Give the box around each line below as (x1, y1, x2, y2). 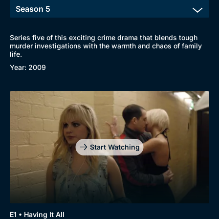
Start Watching (89, 142, 140, 151)
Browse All (72, 200, 108, 209)
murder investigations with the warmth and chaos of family (10, 42, 202, 50)
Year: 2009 (10, 63, 46, 71)
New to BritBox (7, 200, 58, 209)
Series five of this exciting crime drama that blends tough (10, 33, 197, 42)
